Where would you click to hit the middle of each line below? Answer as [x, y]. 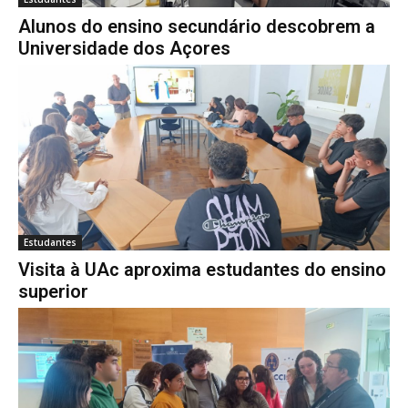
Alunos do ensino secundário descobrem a [197, 27]
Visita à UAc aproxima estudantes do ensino [202, 270]
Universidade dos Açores [124, 49]
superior [53, 292]
